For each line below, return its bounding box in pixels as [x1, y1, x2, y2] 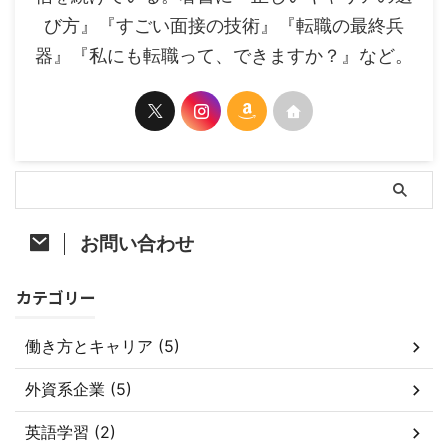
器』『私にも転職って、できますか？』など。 [35, 45, 413, 66]
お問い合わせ [80, 231, 194, 255]
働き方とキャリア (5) [25, 336, 180, 356]
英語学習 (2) [25, 422, 116, 442]
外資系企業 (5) [25, 379, 132, 399]
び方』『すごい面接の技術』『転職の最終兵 [44, 15, 404, 36]
